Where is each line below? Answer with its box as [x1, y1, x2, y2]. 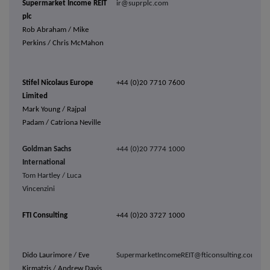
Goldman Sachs [22, 145, 72, 154]
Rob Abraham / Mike [22, 26, 89, 34]
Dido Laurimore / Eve [22, 251, 90, 260]
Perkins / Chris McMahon [22, 39, 104, 48]
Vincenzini [22, 185, 55, 193]
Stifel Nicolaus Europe [22, 79, 94, 87]
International [22, 159, 66, 167]
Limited [22, 92, 48, 101]
